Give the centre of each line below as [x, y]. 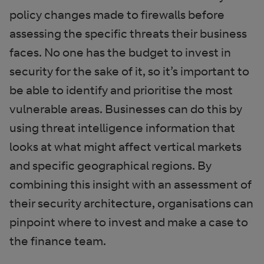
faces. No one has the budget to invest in [120, 52]
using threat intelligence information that [122, 128]
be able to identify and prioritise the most [121, 90]
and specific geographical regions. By [110, 165]
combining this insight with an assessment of [131, 184]
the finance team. [58, 241]
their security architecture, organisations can [131, 203]
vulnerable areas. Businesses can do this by [126, 109]
